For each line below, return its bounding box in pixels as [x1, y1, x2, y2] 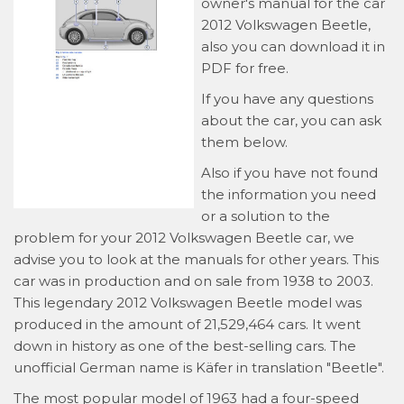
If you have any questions [201, 89, 373, 107]
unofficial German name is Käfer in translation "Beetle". [14, 358, 384, 376]
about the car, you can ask [201, 111, 381, 129]
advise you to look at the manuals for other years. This [14, 250, 379, 268]
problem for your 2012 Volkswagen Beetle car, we [14, 228, 354, 246]
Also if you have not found [201, 163, 378, 181]
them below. [201, 133, 288, 151]
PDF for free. [201, 59, 289, 77]
